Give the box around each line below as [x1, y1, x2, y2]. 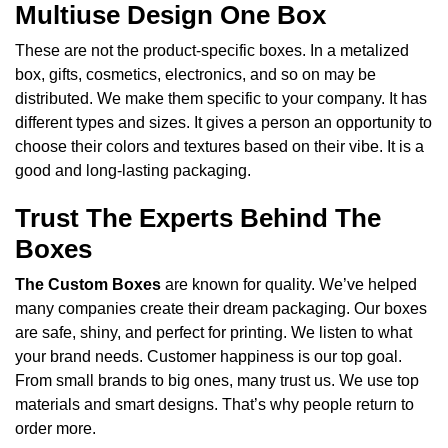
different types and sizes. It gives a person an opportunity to [15, 114, 432, 132]
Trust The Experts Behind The [15, 203, 381, 234]
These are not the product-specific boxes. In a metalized [15, 42, 409, 60]
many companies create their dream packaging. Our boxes [15, 300, 427, 318]
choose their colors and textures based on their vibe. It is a [15, 138, 424, 156]
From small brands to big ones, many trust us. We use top [15, 372, 419, 390]
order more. [15, 420, 96, 438]
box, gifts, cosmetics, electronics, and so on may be [15, 66, 376, 84]
